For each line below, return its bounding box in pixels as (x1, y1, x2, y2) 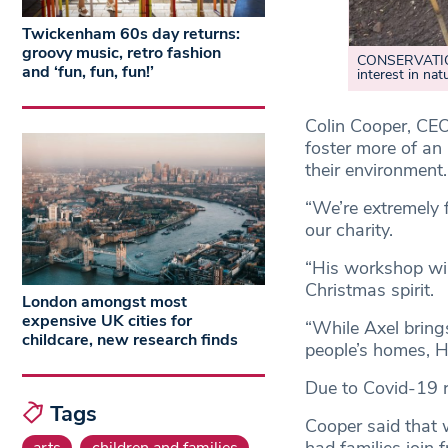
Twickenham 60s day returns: (22, 23, 240, 46)
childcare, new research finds (22, 328, 238, 351)
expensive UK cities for (22, 309, 192, 332)
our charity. (304, 218, 398, 243)
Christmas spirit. (304, 278, 439, 303)
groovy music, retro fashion (22, 42, 221, 65)
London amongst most (22, 290, 187, 313)
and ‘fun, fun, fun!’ (22, 61, 154, 84)
